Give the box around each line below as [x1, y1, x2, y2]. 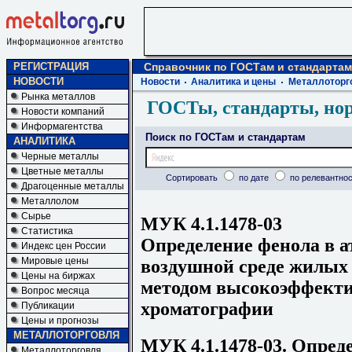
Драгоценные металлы [21, 181, 124, 192]
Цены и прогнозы [21, 315, 99, 326]
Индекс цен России [21, 240, 106, 251]
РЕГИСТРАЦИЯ [13, 60, 89, 72]
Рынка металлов [21, 91, 95, 102]
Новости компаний [21, 106, 104, 117]
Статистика [21, 225, 73, 236]
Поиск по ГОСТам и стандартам [145, 131, 306, 143]
